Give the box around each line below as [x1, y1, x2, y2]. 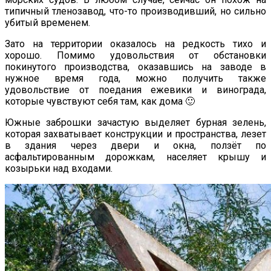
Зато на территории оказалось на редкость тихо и [5, 38, 266, 50]
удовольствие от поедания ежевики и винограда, [5, 83, 266, 96]
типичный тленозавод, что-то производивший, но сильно [5, 5, 266, 17]
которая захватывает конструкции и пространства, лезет [5, 128, 266, 140]
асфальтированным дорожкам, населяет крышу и [5, 151, 266, 163]
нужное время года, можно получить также [5, 72, 266, 84]
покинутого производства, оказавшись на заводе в [5, 60, 266, 73]
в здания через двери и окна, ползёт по [5, 139, 266, 151]
